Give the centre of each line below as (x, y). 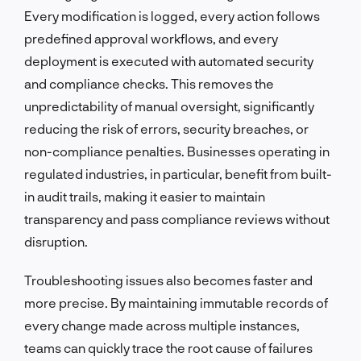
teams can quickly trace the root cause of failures (168, 347)
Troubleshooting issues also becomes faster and (168, 280)
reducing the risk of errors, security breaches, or (166, 128)
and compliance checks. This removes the (149, 83)
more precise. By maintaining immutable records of (176, 302)
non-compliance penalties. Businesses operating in (177, 151)
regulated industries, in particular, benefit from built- (178, 173)
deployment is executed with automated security (169, 60)
